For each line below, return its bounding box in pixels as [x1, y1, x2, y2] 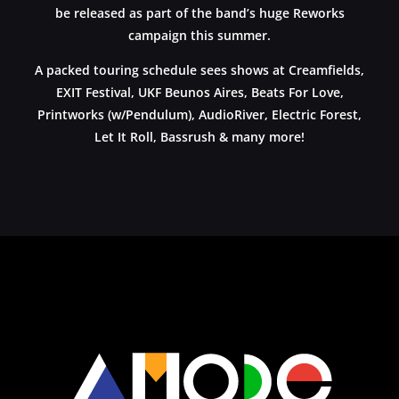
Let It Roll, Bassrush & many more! [94, 127, 305, 145]
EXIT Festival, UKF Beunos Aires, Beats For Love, [55, 83, 344, 101]
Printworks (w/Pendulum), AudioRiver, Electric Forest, [37, 105, 362, 123]
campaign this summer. [128, 26, 271, 44]
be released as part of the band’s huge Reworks [54, 4, 345, 21]
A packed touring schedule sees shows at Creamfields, [35, 61, 364, 78]
